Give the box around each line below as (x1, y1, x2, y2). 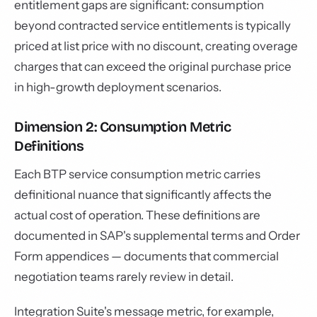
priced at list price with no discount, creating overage (14, 39, 298, 53)
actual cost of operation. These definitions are (14, 208, 260, 222)
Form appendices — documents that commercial (14, 249, 279, 263)
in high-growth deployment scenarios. (14, 80, 221, 94)
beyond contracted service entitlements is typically (14, 18, 291, 33)
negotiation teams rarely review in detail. (14, 270, 234, 284)
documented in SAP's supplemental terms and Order (14, 229, 300, 243)
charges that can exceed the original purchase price (14, 59, 292, 74)
